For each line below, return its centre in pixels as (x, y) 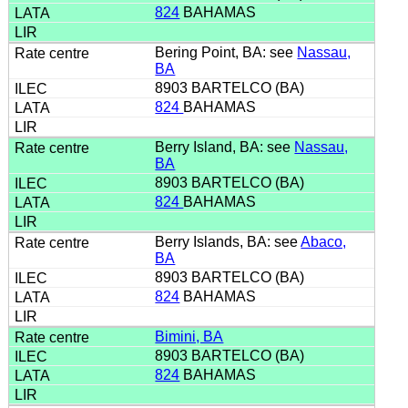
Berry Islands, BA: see (228, 241)
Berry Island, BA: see (225, 147)
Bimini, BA (189, 336)
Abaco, (324, 241)
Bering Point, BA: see (226, 52)
